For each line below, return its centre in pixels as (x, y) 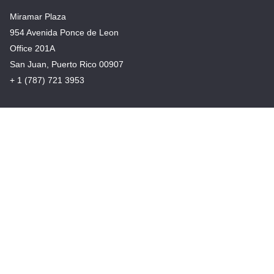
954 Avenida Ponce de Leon (64, 32)
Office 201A (32, 48)
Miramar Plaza (38, 17)
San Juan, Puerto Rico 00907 (66, 64)
